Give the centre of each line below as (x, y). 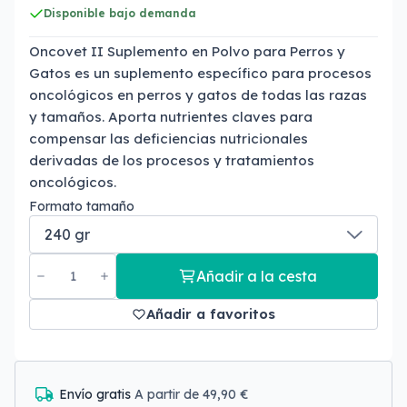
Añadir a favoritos (211, 314)
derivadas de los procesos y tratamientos (172, 160)
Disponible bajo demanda (120, 13)
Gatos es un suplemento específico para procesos (200, 73)
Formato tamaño (82, 206)
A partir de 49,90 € (192, 394)
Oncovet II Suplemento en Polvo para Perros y (187, 51)
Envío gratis (97, 394)
